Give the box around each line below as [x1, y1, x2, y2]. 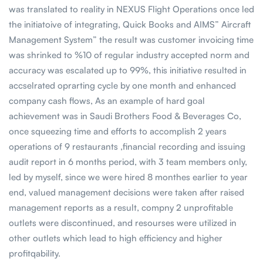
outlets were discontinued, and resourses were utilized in [9, 217, 237, 229]
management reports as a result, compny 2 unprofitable [9, 202, 233, 214]
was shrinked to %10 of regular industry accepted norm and [9, 49, 249, 61]
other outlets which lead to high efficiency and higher [9, 232, 222, 244]
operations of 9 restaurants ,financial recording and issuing [9, 141, 245, 153]
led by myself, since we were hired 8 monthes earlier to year [9, 171, 248, 183]
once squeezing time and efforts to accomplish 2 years [9, 126, 227, 137]
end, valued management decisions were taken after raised [9, 187, 244, 198]
